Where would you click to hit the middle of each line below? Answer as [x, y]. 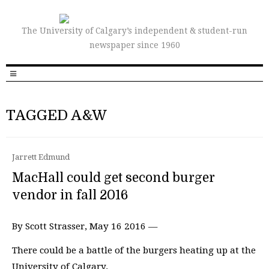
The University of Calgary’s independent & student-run [134, 31]
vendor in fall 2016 [70, 195]
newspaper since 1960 [134, 45]
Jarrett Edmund [41, 157]
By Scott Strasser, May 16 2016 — [85, 226]
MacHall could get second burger [113, 178]
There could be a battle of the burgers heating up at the [134, 250]
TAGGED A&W [56, 115]
